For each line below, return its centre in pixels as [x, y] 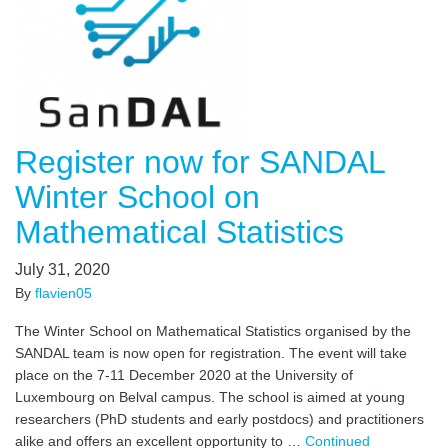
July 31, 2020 [62, 269]
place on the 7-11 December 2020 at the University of [184, 375]
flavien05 [63, 293]
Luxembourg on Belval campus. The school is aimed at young [210, 397]
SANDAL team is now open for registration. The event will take [211, 353]
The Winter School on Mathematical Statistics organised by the [213, 331]
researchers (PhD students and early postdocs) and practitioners [219, 419]
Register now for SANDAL [200, 162]
